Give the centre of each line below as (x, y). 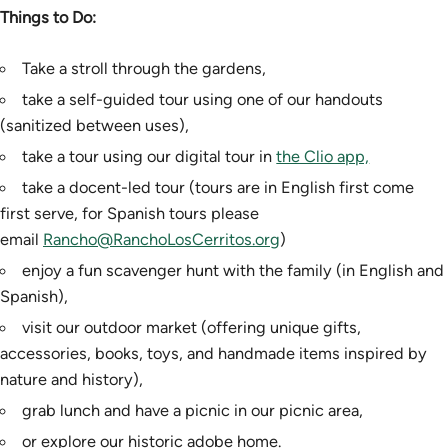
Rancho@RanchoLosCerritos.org (161, 238)
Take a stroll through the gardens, (144, 67)
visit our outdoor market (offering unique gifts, (192, 326)
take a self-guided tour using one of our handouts (203, 98)
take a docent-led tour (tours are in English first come (218, 186)
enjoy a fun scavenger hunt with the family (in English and (233, 269)
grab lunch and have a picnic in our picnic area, (193, 409)
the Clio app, (323, 155)
